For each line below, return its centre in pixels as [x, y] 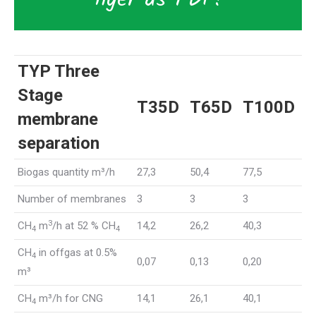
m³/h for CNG [69, 299]
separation [59, 144]
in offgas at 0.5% [77, 253]
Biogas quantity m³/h [66, 172]
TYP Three [59, 72]
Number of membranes [72, 199]
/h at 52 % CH [84, 226]
